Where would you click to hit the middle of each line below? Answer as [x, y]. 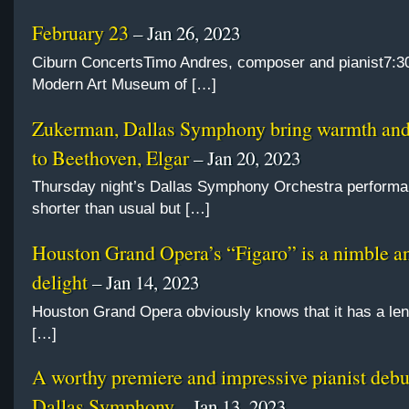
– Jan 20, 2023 [245, 157]
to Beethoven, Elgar [110, 157]
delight [60, 281]
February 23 [80, 33]
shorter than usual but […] [121, 209]
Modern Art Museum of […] [124, 85]
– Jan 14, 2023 [143, 282]
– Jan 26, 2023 [184, 33]
